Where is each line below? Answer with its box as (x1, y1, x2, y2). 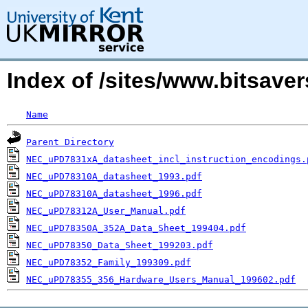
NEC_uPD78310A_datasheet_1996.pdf (26, 188, 202, 199)
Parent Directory (26, 137, 114, 147)
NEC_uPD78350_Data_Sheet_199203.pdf (26, 240, 213, 250)
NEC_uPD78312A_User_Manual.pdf (26, 206, 186, 216)
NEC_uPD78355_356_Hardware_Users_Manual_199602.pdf (26, 274, 296, 285)
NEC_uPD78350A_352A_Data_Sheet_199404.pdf (26, 223, 246, 233)
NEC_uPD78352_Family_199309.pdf (26, 257, 191, 267)
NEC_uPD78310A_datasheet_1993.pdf (26, 171, 202, 181)
